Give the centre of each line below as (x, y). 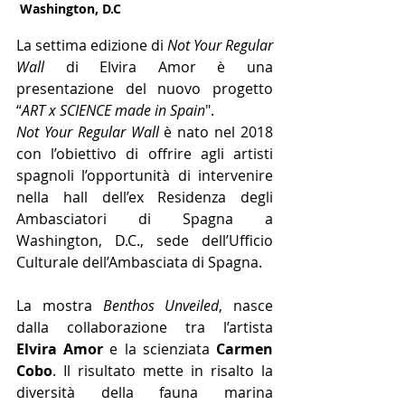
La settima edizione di (92, 45)
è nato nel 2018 (216, 132)
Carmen (245, 348)
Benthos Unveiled (161, 305)
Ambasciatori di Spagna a (145, 218)
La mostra (60, 305)
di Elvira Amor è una (159, 66)
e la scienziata (160, 348)
